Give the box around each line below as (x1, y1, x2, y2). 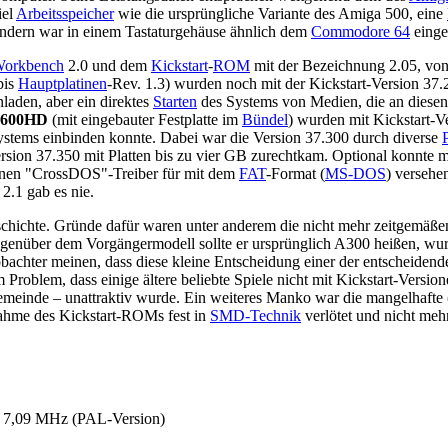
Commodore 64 (311, 22, 410, 40)
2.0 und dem (64, 56, 151, 74)
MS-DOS (325, 164, 386, 182)
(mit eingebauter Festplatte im (48, 110, 242, 128)
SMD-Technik (210, 306, 301, 324)
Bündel (242, 110, 288, 128)
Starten (153, 92, 197, 110)
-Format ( (266, 164, 325, 182)
